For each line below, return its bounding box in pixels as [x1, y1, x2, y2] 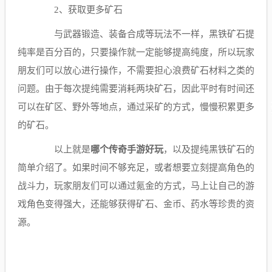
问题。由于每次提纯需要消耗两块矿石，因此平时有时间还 [18, 83, 254, 93]
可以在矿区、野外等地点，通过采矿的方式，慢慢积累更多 [18, 101, 254, 112]
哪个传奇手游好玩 [90, 144, 163, 154]
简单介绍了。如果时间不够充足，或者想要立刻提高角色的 [18, 162, 254, 172]
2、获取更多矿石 [54, 4, 123, 15]
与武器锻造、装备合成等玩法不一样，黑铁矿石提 [36, 29, 254, 39]
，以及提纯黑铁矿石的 [163, 144, 254, 154]
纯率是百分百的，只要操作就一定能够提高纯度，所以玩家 [18, 47, 254, 57]
